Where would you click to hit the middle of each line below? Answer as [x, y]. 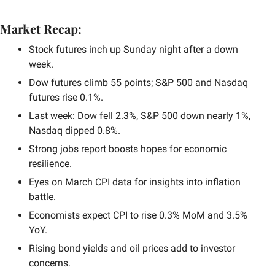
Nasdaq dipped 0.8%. [75, 130]
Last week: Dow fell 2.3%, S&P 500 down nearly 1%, [140, 115]
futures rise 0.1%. [66, 97]
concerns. [50, 263]
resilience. [50, 163]
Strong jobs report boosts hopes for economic [128, 149]
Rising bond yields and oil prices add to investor [132, 248]
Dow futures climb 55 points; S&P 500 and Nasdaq [138, 82]
